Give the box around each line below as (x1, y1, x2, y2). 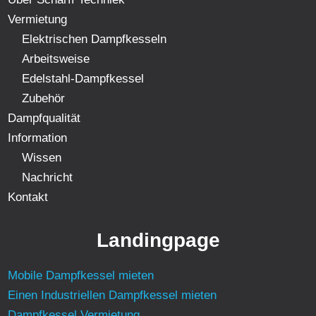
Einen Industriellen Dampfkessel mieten (8, 288, 217, 303)
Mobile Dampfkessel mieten (8, 269, 154, 283)
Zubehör (22, 92, 66, 106)
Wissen (22, 151, 62, 165)
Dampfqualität (8, 111, 81, 126)
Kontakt (8, 190, 49, 205)
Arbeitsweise (22, 52, 90, 66)
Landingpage (96, 229, 220, 252)
